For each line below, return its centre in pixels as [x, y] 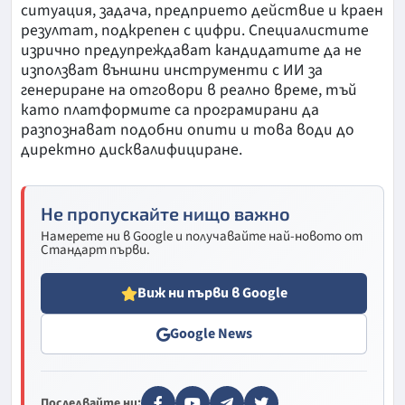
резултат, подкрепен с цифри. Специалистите [195, 31]
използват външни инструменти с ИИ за [172, 71]
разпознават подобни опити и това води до [188, 130]
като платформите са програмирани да [170, 110]
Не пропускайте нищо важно [165, 214]
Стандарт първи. [95, 250]
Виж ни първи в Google [212, 293]
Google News [211, 334]
